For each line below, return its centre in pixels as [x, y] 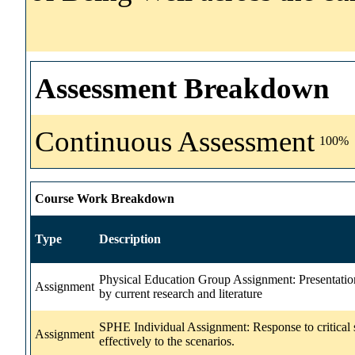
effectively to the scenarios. [167, 341]
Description [130, 239]
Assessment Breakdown [182, 88]
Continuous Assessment [175, 141]
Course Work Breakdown [105, 198]
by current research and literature [181, 293]
